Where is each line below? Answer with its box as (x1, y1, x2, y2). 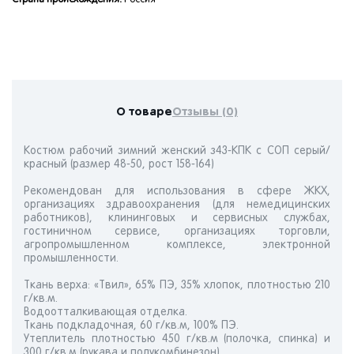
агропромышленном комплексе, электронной (24, 240, 330, 250)
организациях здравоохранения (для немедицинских (24, 200, 330, 210)
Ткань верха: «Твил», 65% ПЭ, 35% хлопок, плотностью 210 (24, 281, 330, 291)
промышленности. (24, 254, 119, 264)
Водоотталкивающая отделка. (24, 307, 187, 318)
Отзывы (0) (172, 106, 238, 118)
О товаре (116, 106, 172, 118)
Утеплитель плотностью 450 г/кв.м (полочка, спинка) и (24, 334, 330, 345)
